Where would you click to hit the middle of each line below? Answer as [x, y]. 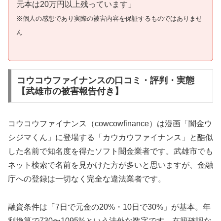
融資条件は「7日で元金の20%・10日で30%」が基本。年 [109, 207]
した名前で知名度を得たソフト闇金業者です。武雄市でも [110, 151]
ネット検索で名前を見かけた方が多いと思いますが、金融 [110, 165]
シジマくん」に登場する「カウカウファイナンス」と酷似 [110, 138]
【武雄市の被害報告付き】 [70, 92]
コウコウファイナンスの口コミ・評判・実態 [105, 81]
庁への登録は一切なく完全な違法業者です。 [87, 179]
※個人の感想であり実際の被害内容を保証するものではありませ [109, 18]
